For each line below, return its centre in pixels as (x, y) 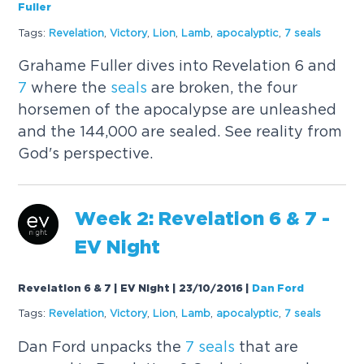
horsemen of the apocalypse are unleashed (178, 110)
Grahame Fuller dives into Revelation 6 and (178, 66)
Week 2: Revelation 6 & (190, 220)
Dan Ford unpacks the (102, 346)
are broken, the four (223, 88)
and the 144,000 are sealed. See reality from (180, 132)
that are (267, 346)
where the (69, 88)
